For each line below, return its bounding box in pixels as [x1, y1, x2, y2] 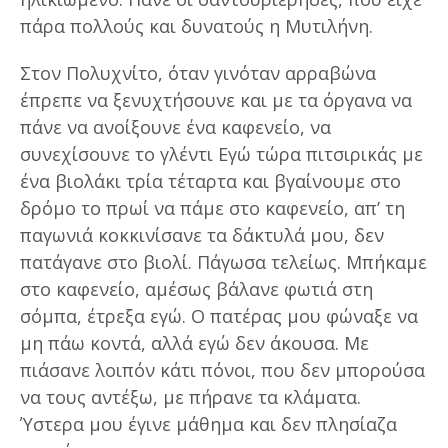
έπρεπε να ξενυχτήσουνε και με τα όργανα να [20, 87, 412, 112]
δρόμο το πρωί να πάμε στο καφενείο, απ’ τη [20, 195, 405, 220]
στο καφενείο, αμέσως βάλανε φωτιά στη [20, 276, 373, 301]
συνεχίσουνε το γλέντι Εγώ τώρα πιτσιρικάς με [20, 141, 423, 166]
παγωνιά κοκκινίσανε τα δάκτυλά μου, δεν [20, 222, 384, 247]
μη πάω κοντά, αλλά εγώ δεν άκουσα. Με [20, 330, 369, 355]
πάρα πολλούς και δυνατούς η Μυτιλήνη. [20, 13, 373, 38]
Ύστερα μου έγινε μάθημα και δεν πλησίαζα [20, 411, 397, 436]
